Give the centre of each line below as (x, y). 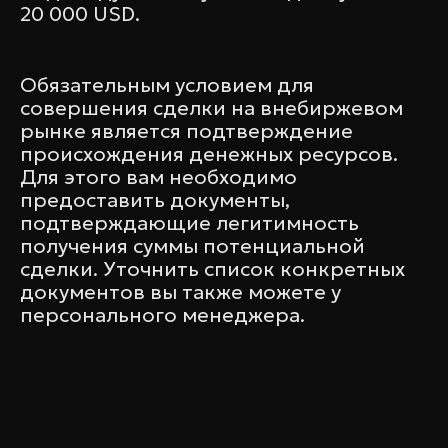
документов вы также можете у (180, 292)
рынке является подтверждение (186, 131)
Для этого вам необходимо (158, 177)
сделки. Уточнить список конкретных (212, 269)
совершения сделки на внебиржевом (211, 108)
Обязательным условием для (167, 85)
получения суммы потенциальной (192, 246)
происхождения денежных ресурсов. (209, 154)
